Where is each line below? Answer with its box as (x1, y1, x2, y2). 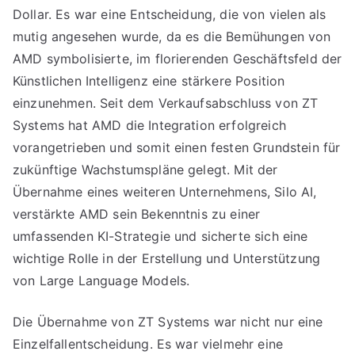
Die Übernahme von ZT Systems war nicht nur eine (13, 314, 323, 330)
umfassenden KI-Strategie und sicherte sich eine (13, 228, 308, 244)
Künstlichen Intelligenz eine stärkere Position (13, 73, 285, 89)
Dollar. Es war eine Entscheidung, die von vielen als (13, 6, 326, 22)
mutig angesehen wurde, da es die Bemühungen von (13, 29, 331, 44)
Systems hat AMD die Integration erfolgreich (13, 117, 286, 133)
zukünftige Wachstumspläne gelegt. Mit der (13, 162, 278, 177)
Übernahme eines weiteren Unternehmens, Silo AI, (13, 184, 317, 200)
